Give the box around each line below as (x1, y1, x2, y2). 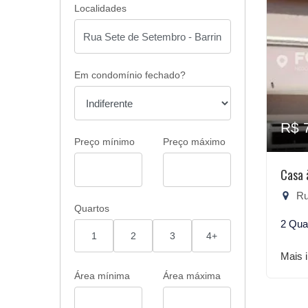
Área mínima (74, 270, 130, 281)
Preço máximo (163, 136, 225, 147)
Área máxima (163, 270, 221, 281)
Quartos (74, 203, 109, 214)
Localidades (74, 3, 126, 14)
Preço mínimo (74, 136, 135, 147)
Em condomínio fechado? (74, 69, 186, 80)
